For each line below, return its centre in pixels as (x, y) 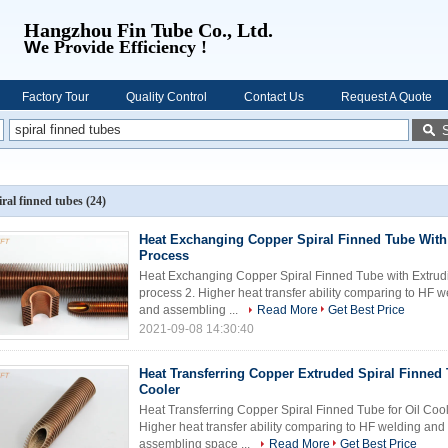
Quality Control (166, 97)
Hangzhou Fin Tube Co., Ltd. (151, 30)
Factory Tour (55, 97)
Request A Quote (386, 97)
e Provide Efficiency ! (124, 47)
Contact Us (274, 97)
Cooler (159, 389)
